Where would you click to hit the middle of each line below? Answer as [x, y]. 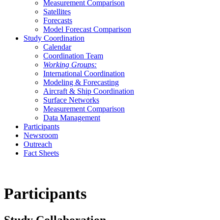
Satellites [57, 12]
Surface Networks [71, 100]
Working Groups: [70, 65]
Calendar [57, 47]
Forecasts [58, 20]
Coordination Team [73, 56]
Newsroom [41, 135]
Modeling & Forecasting [81, 82]
